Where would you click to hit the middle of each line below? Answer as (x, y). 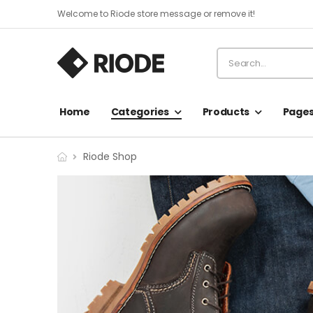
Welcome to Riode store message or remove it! (156, 14)
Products (226, 112)
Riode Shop (110, 156)
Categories (140, 112)
